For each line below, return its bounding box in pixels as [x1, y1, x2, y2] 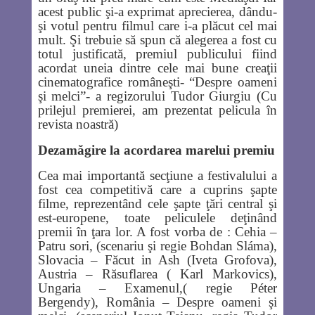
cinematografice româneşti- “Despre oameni [37, 74, 278, 89]
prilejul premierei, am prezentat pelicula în [37, 102, 278, 117]
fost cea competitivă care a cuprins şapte [37, 181, 278, 197]
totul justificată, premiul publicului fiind [37, 46, 278, 61]
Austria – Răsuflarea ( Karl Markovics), [37, 266, 278, 281]
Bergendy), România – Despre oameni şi [37, 294, 278, 309]
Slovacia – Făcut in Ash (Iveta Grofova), [37, 252, 278, 267]
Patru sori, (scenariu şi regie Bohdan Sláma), [37, 238, 278, 253]
